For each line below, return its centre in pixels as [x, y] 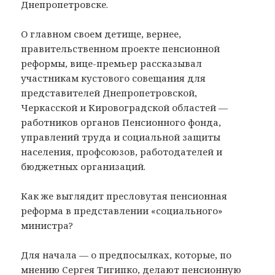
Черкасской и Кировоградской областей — [125, 107]
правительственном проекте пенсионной [121, 48]
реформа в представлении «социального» [122, 210]
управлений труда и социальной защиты [121, 137]
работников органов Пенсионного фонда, [121, 122]
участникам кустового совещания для [114, 78]
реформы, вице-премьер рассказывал [112, 63]
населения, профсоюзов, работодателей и [122, 151]
